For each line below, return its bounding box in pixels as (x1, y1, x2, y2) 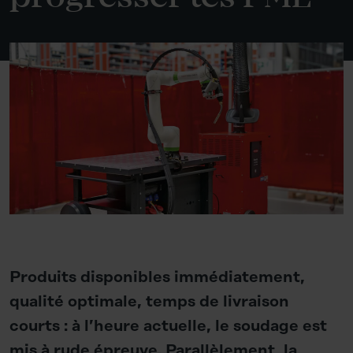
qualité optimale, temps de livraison (9, 293, 289, 310)
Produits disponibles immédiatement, (9, 269, 305, 285)
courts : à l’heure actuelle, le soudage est (9, 318, 327, 334)
